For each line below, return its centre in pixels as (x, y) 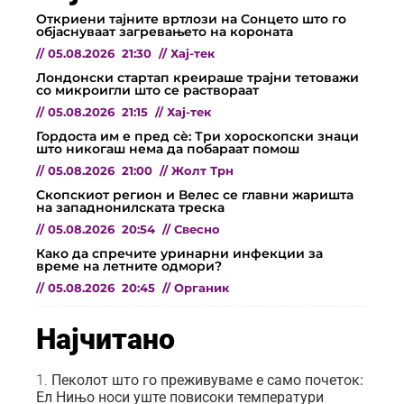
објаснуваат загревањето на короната (165, 32)
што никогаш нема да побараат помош (168, 149)
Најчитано (106, 340)
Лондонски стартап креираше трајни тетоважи (197, 78)
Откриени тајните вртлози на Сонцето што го (191, 19)
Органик (202, 289)
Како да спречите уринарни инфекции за (179, 254)
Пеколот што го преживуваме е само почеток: (207, 381)
